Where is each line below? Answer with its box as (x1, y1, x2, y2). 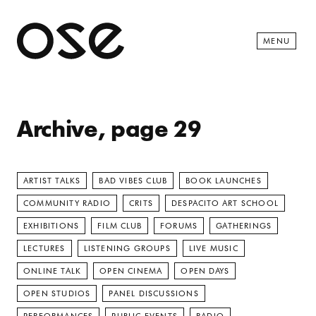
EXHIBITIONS (23, 221, 80, 231)
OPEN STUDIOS (23, 288, 91, 299)
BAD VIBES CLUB (99, 176, 168, 186)
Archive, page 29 (17, 116, 202, 144)
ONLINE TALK (23, 266, 82, 276)
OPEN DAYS (181, 266, 230, 276)
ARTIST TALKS (23, 176, 81, 186)
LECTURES (23, 243, 66, 254)
